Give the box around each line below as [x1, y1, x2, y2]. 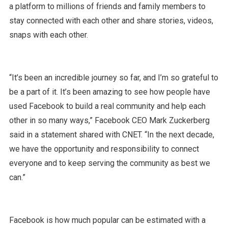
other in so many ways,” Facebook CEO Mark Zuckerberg [9, 115, 210, 125]
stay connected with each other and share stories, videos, [9, 15, 213, 25]
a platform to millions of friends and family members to [9, 1, 206, 11]
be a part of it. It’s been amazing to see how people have [9, 87, 210, 97]
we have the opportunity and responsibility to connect [9, 144, 199, 154]
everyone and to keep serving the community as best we [9, 158, 210, 168]
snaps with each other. [9, 30, 88, 40]
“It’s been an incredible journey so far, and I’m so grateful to [9, 72, 218, 82]
